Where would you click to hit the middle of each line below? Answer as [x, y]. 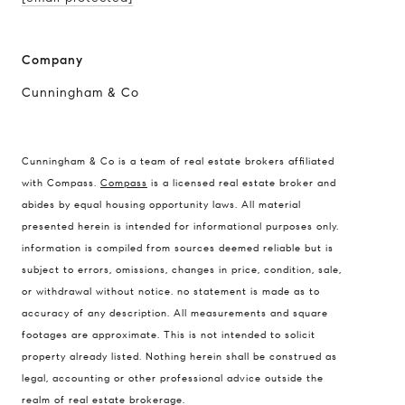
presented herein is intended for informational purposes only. [180, 226]
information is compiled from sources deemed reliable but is [178, 248]
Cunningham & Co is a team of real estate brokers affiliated [178, 161]
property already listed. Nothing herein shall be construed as [179, 357]
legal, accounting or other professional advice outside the [173, 378]
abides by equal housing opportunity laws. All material [161, 205]
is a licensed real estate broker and [242, 183]
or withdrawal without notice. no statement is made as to [171, 292]
